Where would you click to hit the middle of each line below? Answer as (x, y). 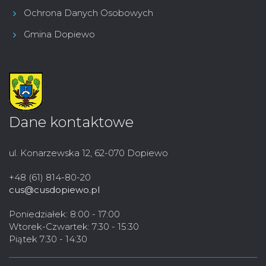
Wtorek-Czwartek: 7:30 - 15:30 (74, 227)
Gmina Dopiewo (59, 34)
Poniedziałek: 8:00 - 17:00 (64, 214)
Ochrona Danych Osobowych (88, 13)
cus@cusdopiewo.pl (54, 190)
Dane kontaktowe (71, 122)
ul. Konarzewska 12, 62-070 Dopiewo (88, 153)
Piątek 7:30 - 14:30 (48, 239)
